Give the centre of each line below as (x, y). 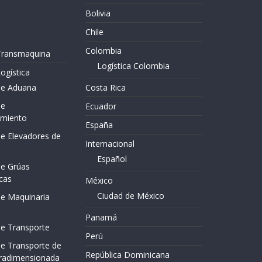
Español (112, 159)
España (99, 125)
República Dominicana (127, 255)
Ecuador (101, 106)
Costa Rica (106, 88)
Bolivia (98, 13)
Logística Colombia (133, 66)
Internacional (110, 144)
